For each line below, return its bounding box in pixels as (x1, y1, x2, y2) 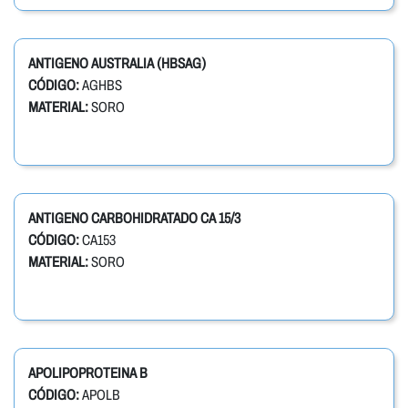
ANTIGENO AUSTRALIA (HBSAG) (28, 56, 206, 72)
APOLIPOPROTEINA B (28, 365, 148, 382)
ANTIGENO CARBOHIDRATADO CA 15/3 (28, 210, 240, 227)
